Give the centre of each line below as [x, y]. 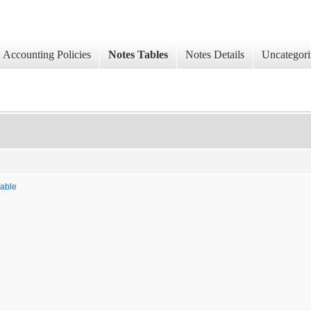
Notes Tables [138, 55]
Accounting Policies [47, 55]
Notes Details [215, 55]
